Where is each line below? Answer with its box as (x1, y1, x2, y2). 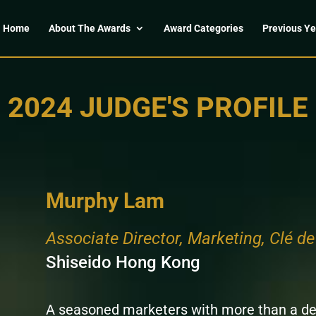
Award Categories (164, 23, 243, 34)
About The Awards (49, 23, 130, 34)
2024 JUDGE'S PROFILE (8, 90, 308, 124)
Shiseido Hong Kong (45, 252, 200, 272)
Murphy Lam (45, 188, 164, 213)
